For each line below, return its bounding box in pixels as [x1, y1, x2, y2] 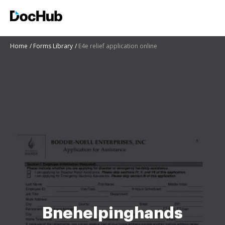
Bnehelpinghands [42, 205, 183, 221]
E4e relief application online [78, 42, 157, 50]
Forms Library [33, 42, 73, 50]
